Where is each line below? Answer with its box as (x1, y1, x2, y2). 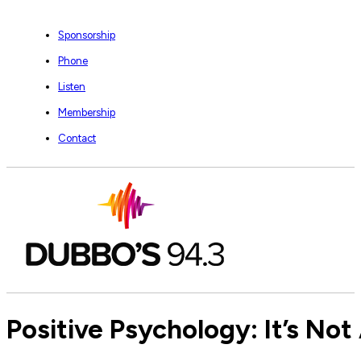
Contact (58, 131, 97, 144)
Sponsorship (58, 28, 116, 41)
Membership (58, 106, 116, 118)
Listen (58, 80, 86, 93)
